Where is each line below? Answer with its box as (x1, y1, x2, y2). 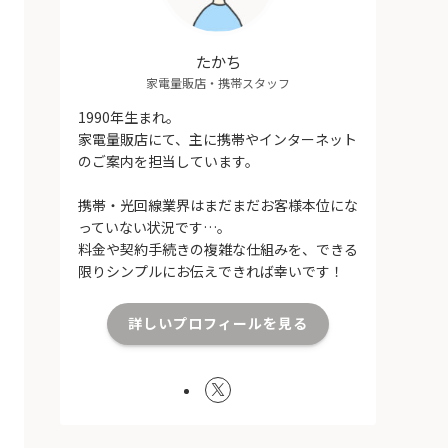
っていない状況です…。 (78, 216, 231, 237)
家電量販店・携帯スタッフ (146, 73, 290, 91)
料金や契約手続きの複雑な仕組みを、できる (78, 238, 358, 259)
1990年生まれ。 (78, 106, 180, 127)
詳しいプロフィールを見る (128, 313, 308, 334)
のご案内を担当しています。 (78, 150, 259, 171)
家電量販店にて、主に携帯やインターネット (78, 128, 357, 149)
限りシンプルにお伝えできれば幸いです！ (78, 260, 344, 281)
